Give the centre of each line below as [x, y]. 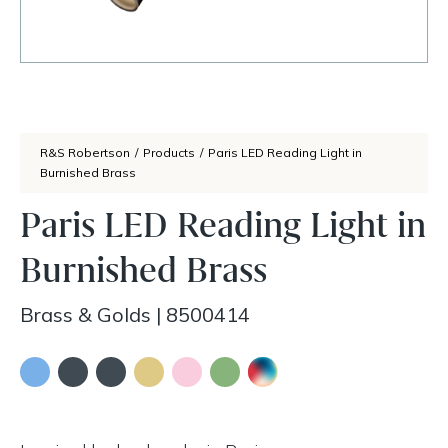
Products [169, 152]
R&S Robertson [85, 152]
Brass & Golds [85, 314]
